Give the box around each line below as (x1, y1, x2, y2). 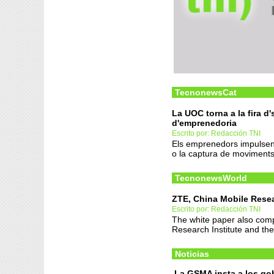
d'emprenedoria (172, 118, 237, 128)
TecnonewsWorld (175, 173, 247, 183)
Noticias (175, 249, 209, 259)
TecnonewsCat (175, 87, 237, 97)
